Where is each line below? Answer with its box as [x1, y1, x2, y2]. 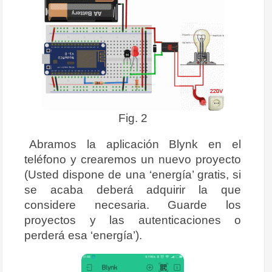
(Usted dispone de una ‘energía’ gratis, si [24, 168, 241, 182]
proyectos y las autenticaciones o [24, 213, 241, 227]
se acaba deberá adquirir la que [24, 183, 241, 197]
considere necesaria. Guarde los [24, 198, 241, 212]
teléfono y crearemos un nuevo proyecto [24, 152, 241, 166]
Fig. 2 [118, 111, 148, 125]
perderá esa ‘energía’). [24, 228, 142, 242]
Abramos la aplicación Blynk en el [29, 137, 241, 151]
